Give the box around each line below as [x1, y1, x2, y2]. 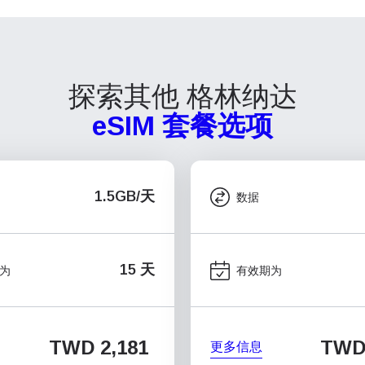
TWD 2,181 [49, 336, 148, 358]
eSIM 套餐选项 [92, 111, 273, 141]
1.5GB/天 [95, 188, 155, 204]
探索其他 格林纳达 [68, 81, 297, 112]
